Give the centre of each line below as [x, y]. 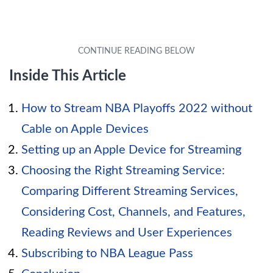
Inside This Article [68, 76]
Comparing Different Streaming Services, [130, 192]
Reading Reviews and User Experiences [127, 233]
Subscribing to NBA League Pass [107, 254]
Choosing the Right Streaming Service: [123, 171]
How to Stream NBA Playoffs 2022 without [137, 109]
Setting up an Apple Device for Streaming [131, 150]
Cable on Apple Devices [85, 129]
